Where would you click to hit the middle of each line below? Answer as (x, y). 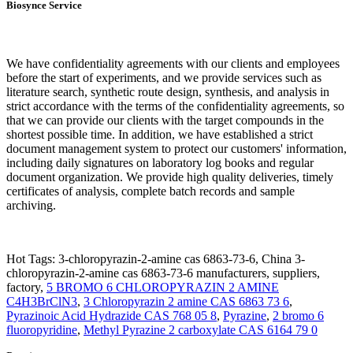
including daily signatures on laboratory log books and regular (160, 162)
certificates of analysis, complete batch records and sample (150, 191)
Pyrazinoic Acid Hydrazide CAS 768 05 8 (111, 315)
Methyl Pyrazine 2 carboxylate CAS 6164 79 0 (201, 329)
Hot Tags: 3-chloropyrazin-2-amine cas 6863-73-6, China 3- (156, 258)
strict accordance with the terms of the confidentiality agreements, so (175, 106)
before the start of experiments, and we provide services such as (164, 77)
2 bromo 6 (298, 315)
